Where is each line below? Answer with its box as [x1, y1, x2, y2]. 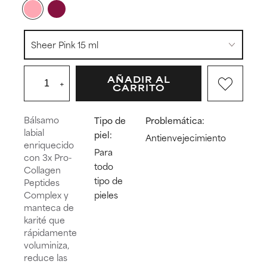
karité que [24, 212, 65, 226]
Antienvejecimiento [145, 130, 226, 144]
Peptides [24, 175, 60, 189]
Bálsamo [24, 112, 59, 126]
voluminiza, [24, 237, 69, 252]
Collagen [24, 162, 61, 176]
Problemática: [145, 113, 204, 127]
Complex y [24, 187, 69, 201]
